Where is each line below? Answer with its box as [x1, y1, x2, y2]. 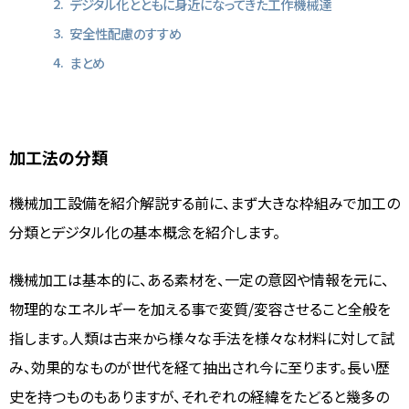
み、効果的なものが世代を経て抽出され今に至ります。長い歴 [9, 355, 390, 378]
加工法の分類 [9, 144, 108, 169]
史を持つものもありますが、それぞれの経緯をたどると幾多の [9, 384, 389, 407]
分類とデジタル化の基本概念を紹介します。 [9, 220, 280, 243]
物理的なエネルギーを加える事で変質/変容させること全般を [9, 297, 391, 320]
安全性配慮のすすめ [68, 23, 182, 43]
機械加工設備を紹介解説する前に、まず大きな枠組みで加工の [9, 191, 400, 214]
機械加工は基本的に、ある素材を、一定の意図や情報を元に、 [9, 267, 389, 290]
